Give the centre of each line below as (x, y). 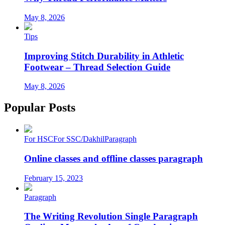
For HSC (39, 139)
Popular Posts (40, 108)
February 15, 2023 (53, 178)
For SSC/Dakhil (79, 139)
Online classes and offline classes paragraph (114, 158)
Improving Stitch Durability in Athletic (104, 56)
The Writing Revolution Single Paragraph (111, 216)
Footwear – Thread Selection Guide (97, 67)
